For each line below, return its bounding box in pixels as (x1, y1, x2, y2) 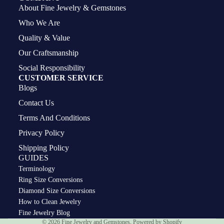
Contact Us (18, 98, 54, 107)
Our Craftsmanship (18, 48, 78, 57)
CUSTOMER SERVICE (18, 73, 103, 82)
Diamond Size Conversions (18, 187, 95, 195)
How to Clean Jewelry (18, 198, 81, 206)
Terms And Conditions (18, 113, 90, 122)
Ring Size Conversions (18, 176, 82, 184)
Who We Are (18, 18, 60, 27)
